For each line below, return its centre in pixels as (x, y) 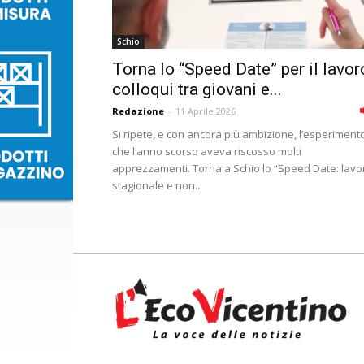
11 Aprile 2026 (206, 111)
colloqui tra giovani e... (197, 89)
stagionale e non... (157, 185)
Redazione (138, 111)
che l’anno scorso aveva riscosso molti (207, 151)
